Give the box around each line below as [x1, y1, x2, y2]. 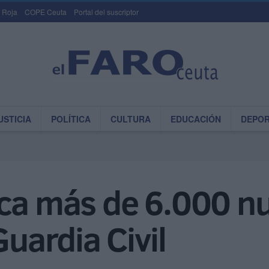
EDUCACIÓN [171, 113, 221, 125]
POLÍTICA [51, 113, 91, 125]
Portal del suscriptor [74, 7, 139, 17]
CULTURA [110, 113, 151, 125]
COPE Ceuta [25, 7, 67, 17]
